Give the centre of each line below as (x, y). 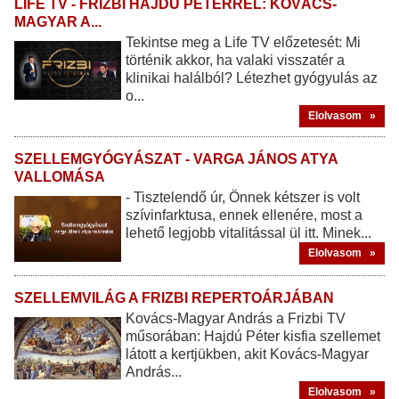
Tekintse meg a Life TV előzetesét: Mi (243, 42)
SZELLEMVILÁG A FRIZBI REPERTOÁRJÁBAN (174, 297)
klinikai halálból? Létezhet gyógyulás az (252, 77)
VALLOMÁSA (60, 176)
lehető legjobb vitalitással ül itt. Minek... (248, 232)
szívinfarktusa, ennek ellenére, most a (244, 215)
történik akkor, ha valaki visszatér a (235, 60)
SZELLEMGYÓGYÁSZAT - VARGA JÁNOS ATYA (176, 159)
